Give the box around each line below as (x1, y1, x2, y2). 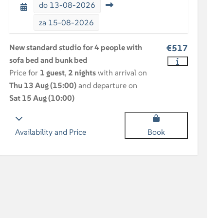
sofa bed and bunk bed (9, 55, 88, 65)
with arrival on (96, 68, 147, 77)
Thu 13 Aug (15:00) (9, 80, 77, 90)
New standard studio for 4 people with (9, 42, 143, 52)
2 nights (68, 68, 96, 77)
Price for (9, 68, 40, 77)
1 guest (40, 68, 65, 77)
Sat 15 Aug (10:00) (9, 93, 75, 103)
